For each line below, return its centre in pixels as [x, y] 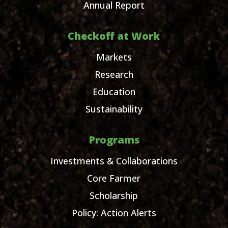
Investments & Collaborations [114, 161]
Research [114, 75]
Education [114, 92]
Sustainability [114, 109]
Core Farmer [114, 178]
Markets [114, 57]
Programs [114, 140]
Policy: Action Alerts [114, 213]
